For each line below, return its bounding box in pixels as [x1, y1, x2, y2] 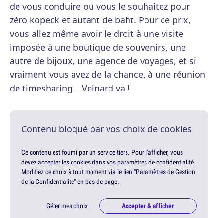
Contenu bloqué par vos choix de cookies [21, 123, 192, 135]
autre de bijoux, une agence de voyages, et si [10, 55, 196, 67]
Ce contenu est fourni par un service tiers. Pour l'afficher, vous [21, 148, 183, 157]
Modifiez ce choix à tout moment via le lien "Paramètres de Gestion [21, 167, 195, 177]
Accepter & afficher [122, 201, 174, 211]
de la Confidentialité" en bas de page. [21, 177, 119, 186]
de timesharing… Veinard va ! [10, 82, 130, 94]
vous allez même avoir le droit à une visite [10, 28, 183, 40]
